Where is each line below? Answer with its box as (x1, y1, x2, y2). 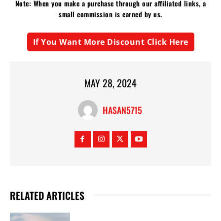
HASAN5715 (102, 104, 142, 117)
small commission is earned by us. (59, 8, 162, 19)
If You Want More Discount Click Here (33, 36, 188, 47)
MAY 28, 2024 (84, 75, 137, 91)
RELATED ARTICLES (10, 188, 84, 203)
